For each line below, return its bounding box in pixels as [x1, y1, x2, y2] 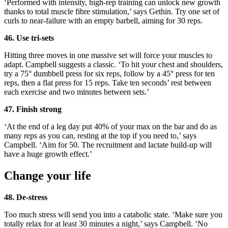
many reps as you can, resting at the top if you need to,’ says [4, 131, 196, 140]
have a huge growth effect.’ [4, 150, 92, 159]
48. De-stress [4, 193, 47, 202]
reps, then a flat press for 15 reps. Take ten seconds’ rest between [4, 78, 211, 88]
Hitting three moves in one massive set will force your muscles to [4, 51, 212, 60]
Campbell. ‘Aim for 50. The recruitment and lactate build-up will [4, 140, 212, 150]
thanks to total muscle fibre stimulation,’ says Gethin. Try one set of [4, 7, 219, 16]
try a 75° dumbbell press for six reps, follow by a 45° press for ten [4, 69, 215, 78]
